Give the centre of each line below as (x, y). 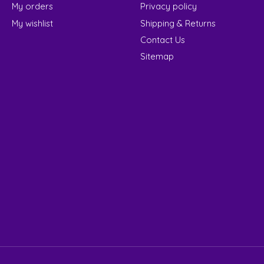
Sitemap (157, 56)
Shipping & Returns (178, 23)
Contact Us (162, 39)
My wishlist (32, 23)
